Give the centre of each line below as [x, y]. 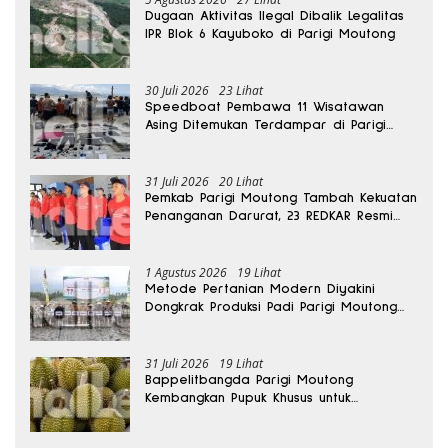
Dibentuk [172, 234]
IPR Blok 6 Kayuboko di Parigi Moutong [270, 34]
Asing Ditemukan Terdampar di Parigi [265, 125]
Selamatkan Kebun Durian [228, 416]
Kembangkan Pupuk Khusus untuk [248, 398]
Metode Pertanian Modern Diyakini [260, 289]
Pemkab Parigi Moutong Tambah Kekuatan [281, 198]
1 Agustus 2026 [186, 273]
